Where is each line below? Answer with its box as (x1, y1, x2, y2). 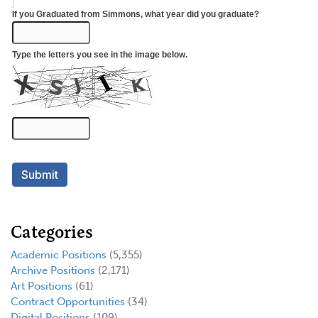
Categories (11, 221, 93, 243)
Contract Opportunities (11, 295, 125, 309)
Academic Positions (11, 248, 106, 262)
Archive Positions (11, 264, 95, 278)
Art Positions (11, 280, 72, 293)
